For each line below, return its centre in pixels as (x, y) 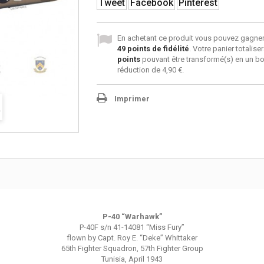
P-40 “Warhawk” (132, 217)
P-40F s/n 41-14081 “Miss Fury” (132, 227)
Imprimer (132, 99)
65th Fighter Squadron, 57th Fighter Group (132, 248)
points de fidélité (157, 49)
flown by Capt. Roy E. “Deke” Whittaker (132, 238)
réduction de (139, 70)
